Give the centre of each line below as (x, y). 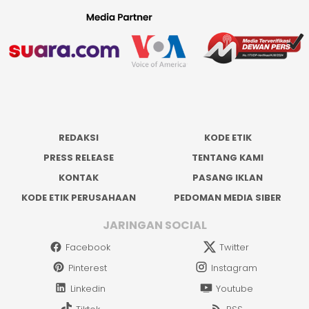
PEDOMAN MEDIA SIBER (228, 198)
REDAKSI (78, 138)
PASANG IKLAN (228, 178)
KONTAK (78, 178)
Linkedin (88, 288)
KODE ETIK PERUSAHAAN (78, 198)
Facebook (88, 248)
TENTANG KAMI (228, 158)
